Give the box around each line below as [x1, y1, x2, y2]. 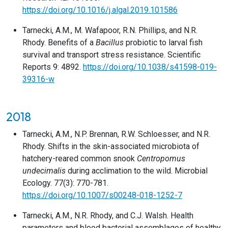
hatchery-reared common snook [22, 154, 137, 163]
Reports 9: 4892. [22, 62, 83, 72]
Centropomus [137, 154, 185, 163]
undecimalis [22, 166, 66, 176]
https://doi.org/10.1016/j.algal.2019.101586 [22, 5, 178, 15]
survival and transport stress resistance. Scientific [22, 50, 201, 60]
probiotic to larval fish [124, 38, 203, 47]
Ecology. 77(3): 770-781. [22, 178, 108, 188]
